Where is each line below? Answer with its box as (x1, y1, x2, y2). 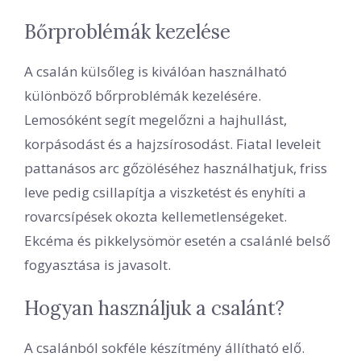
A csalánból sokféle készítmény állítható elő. (24, 338, 305, 358)
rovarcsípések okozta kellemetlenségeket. (24, 206, 287, 226)
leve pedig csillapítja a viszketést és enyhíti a (24, 182, 306, 201)
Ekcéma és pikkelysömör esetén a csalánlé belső (24, 230, 330, 250)
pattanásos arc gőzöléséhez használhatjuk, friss (24, 158, 327, 177)
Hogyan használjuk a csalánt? (24, 296, 284, 322)
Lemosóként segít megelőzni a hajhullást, (24, 110, 287, 129)
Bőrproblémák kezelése (24, 19, 230, 44)
